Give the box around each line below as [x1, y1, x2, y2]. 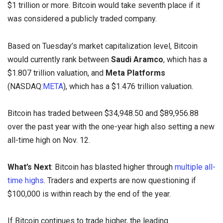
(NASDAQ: [7, 81, 43, 91]
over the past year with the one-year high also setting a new [7, 121, 215, 131]
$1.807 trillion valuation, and [7, 68, 106, 78]
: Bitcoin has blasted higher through [51, 162, 175, 172]
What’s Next [7, 162, 51, 172]
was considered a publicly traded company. [7, 14, 157, 24]
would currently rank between [7, 54, 109, 64]
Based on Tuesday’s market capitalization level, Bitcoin [7, 41, 198, 51]
